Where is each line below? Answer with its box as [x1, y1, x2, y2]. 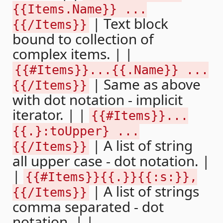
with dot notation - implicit [12, 90, 183, 109]
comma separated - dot [12, 197, 164, 216]
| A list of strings [89, 181, 199, 201]
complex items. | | [12, 44, 132, 63]
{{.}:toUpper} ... [12, 123, 139, 138]
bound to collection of [12, 29, 154, 48]
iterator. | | [12, 105, 89, 124]
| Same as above [89, 74, 201, 94]
